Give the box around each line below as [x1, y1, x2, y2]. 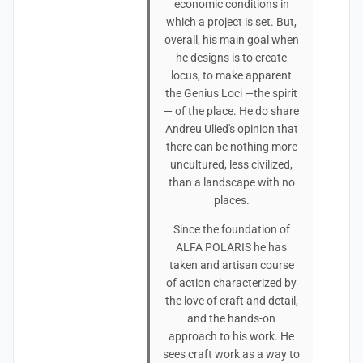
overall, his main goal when [164, 33, 299, 46]
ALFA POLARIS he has [176, 241, 287, 254]
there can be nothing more [165, 140, 297, 153]
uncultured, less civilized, [170, 158, 293, 171]
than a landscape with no [168, 176, 295, 189]
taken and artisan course [169, 258, 294, 271]
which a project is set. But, [166, 15, 297, 28]
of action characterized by [166, 276, 297, 289]
